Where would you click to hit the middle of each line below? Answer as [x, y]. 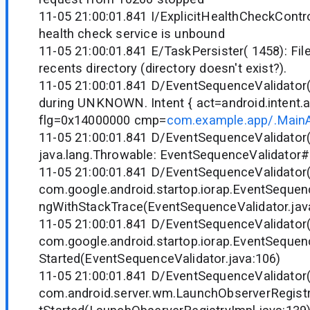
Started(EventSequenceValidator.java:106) [160, 259]
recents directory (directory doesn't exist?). [163, 69]
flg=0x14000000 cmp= [103, 120]
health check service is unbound [132, 34]
